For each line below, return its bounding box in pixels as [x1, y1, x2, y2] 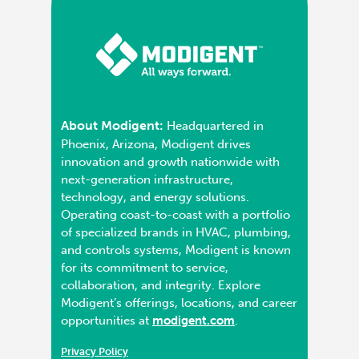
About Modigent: [61, 118, 163, 134]
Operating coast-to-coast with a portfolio [61, 208, 290, 223]
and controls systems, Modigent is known [61, 243, 291, 258]
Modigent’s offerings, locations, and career [61, 296, 297, 311]
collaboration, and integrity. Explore [61, 278, 260, 293]
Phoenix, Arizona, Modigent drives [61, 137, 251, 152]
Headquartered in [163, 119, 264, 134]
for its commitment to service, [61, 260, 228, 276]
